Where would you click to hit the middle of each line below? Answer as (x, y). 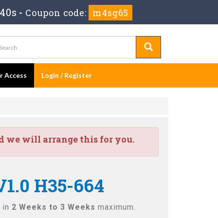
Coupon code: (57, 13)
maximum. (116, 207)
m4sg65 (110, 13)
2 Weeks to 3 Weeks (54, 207)
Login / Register (67, 75)
